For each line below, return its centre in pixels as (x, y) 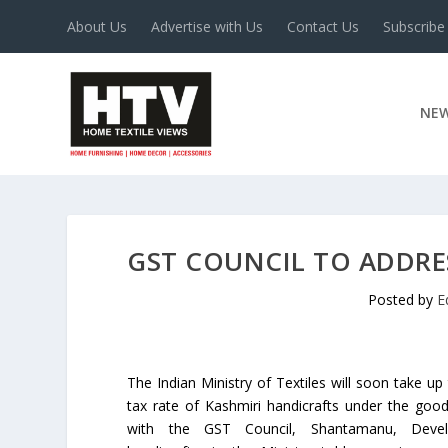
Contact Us (323, 26)
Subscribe (414, 26)
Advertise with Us (207, 26)
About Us (97, 26)
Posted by (402, 299)
